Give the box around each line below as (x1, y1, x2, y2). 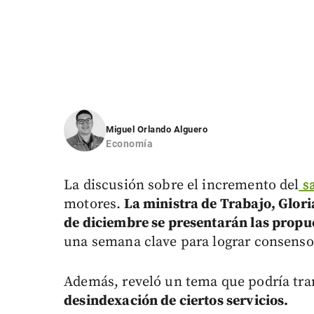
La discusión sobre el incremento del (64, 177, 299, 195)
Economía (106, 138, 153, 150)
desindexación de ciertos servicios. (64, 292, 289, 310)
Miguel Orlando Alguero (106, 124, 208, 135)
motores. (64, 196, 121, 214)
